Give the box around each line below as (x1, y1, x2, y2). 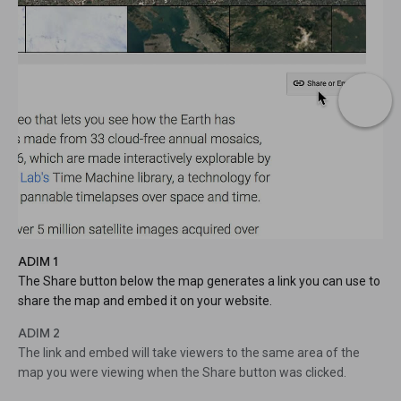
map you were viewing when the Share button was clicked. (18, 365, 346, 380)
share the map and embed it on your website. (18, 294, 272, 309)
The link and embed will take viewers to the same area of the (18, 346, 360, 361)
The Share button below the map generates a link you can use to (18, 274, 380, 289)
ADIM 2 (18, 325, 60, 342)
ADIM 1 (18, 253, 58, 270)
